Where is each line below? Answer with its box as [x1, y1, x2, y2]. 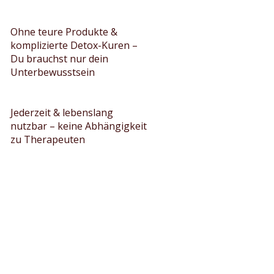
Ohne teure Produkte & [10, 25, 117, 39]
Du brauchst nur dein [10, 52, 108, 65]
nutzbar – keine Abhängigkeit [10, 119, 147, 133]
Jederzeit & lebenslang [10, 106, 113, 119]
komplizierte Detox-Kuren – [10, 39, 138, 52]
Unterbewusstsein [10, 65, 95, 79]
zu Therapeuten [10, 133, 85, 146]
